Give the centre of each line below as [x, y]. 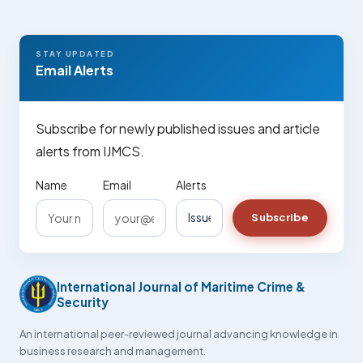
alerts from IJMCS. [90, 151]
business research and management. [113, 350]
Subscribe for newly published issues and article [178, 128]
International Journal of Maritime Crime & [181, 286]
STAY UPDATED [75, 53]
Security [83, 301]
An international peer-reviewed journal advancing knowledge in [179, 333]
